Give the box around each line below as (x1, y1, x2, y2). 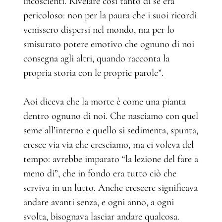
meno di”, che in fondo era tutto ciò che (23, 167, 176, 179)
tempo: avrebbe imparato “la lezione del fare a (23, 153, 198, 165)
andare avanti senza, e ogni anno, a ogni (23, 196, 174, 208)
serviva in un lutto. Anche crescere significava (23, 181, 198, 194)
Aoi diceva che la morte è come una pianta (23, 95, 186, 108)
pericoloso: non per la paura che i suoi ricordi (23, 9, 197, 21)
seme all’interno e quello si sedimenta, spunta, (23, 124, 198, 136)
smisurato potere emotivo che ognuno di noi (23, 38, 194, 50)
